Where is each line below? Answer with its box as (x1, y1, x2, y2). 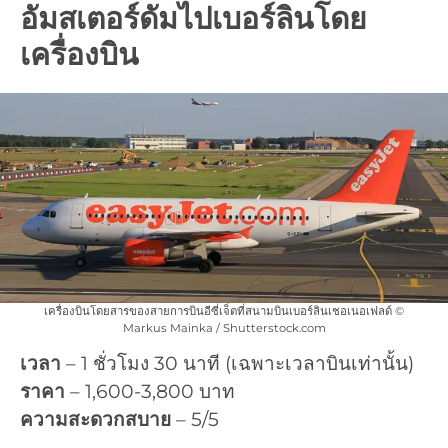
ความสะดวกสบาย (20, 408, 171, 431)
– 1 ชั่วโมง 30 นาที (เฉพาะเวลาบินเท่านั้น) (61, 352, 414, 375)
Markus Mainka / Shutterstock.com (122, 320, 326, 335)
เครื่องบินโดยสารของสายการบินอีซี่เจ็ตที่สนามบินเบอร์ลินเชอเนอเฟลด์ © (44, 303, 404, 318)
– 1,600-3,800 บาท (65, 380, 235, 403)
